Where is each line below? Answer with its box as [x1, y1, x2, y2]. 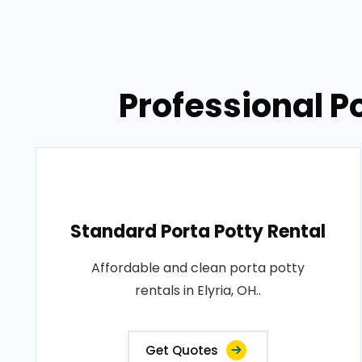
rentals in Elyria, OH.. [135, 281, 262, 300]
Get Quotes [145, 342, 219, 359]
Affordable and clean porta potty [91, 259, 305, 277]
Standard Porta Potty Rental [70, 219, 326, 244]
